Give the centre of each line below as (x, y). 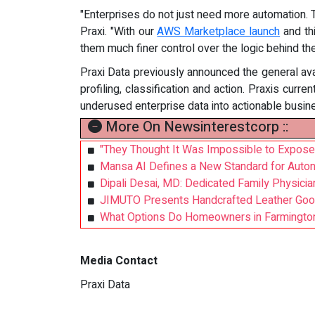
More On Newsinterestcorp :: (195, 127)
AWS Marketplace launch (219, 32)
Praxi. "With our (119, 32)
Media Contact (119, 261)
